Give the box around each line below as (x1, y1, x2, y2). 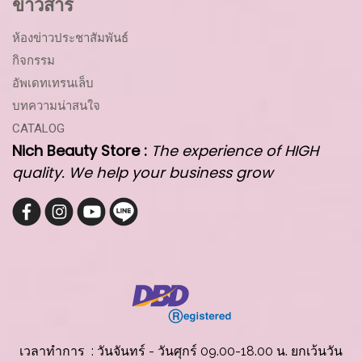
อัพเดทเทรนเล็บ (12, 76, 94, 91)
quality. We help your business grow (12, 162, 273, 183)
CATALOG (12, 121, 65, 137)
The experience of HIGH (151, 141, 318, 162)
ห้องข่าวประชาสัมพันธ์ (12, 31, 128, 46)
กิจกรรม (12, 53, 55, 69)
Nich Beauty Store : (12, 141, 151, 162)
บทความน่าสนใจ (12, 99, 100, 114)
